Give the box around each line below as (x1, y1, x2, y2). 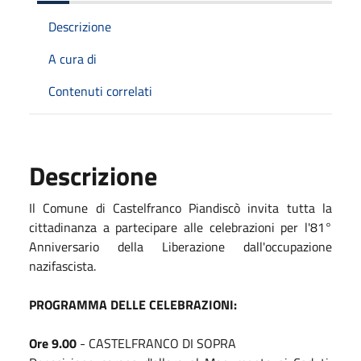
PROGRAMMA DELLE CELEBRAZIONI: (29, 294, 237, 314)
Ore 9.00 (29, 333, 77, 353)
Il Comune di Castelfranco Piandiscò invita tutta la (29, 197, 332, 218)
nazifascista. (29, 255, 96, 276)
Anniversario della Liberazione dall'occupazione (29, 236, 332, 256)
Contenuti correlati (48, 81, 152, 101)
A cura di (48, 48, 97, 68)
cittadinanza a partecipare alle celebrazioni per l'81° (29, 217, 332, 237)
